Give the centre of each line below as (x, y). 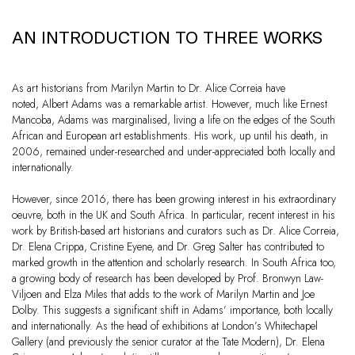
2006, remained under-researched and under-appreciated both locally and (174, 152)
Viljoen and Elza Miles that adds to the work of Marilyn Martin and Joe (163, 294)
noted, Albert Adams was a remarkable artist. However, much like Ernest (170, 104)
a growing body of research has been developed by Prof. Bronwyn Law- (168, 279)
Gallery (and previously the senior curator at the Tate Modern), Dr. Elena (168, 342)
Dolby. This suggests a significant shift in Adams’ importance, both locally (172, 310)
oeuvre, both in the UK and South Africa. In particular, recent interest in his (174, 215)
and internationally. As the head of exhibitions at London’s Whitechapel (165, 326)
